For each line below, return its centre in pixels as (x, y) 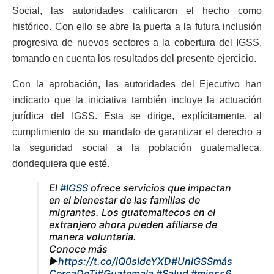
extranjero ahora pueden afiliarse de (133, 225)
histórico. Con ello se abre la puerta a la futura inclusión (137, 27)
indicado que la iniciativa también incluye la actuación (137, 100)
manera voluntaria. (93, 237)
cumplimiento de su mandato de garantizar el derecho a (137, 132)
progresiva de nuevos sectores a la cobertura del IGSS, (137, 43)
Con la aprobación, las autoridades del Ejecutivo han (137, 84)
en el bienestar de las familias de (124, 200)
